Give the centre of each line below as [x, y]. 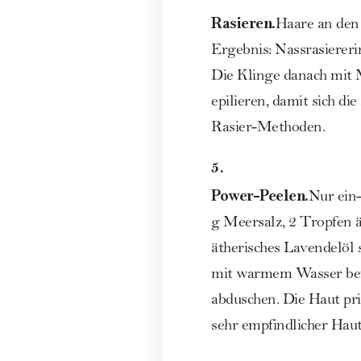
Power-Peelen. [260, 195]
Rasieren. [243, 23]
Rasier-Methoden [267, 129]
